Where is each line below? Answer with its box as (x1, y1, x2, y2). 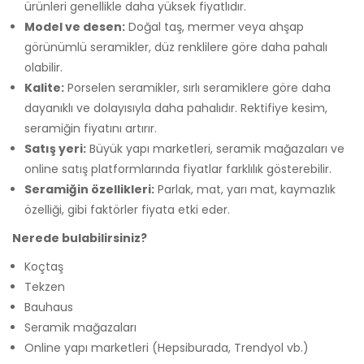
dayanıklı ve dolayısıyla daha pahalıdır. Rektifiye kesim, (24, 99, 327, 116)
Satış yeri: (24, 140, 86, 157)
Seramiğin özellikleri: (24, 180, 154, 197)
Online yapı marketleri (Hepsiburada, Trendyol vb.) (24, 339, 309, 356)
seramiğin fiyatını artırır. (24, 119, 157, 136)
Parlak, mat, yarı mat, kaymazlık (154, 180, 336, 197)
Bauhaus (24, 298, 73, 315)
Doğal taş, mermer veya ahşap (125, 18, 304, 35)
